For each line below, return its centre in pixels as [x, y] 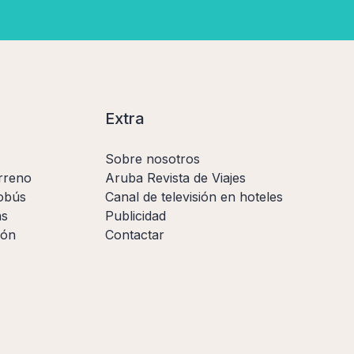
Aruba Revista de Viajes [175, 177]
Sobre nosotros [153, 158]
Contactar [135, 234]
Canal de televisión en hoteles [194, 196]
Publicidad [136, 215]
